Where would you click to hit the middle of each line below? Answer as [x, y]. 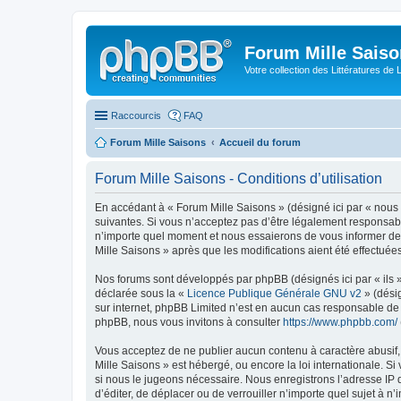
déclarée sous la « [141, 293]
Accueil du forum [260, 142]
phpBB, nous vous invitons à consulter [189, 322]
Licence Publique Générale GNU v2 [274, 293]
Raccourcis [136, 115]
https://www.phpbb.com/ [340, 322]
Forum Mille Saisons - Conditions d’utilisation [239, 178]
